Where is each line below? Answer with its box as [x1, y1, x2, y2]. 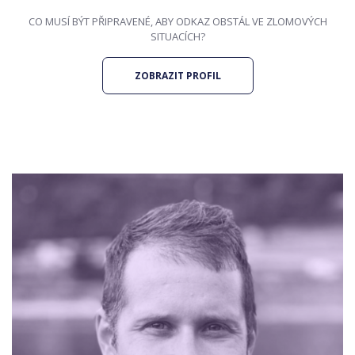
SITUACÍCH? [150, 29, 205, 44]
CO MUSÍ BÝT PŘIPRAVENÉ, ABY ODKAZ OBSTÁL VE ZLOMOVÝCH [28, 14, 327, 29]
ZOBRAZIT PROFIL [134, 69, 221, 82]
